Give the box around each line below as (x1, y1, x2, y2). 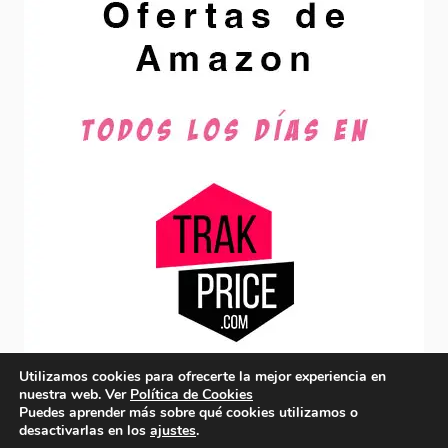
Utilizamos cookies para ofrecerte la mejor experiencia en (19, 367, 386, 386)
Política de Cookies (130, 385, 253, 404)
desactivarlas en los (19, 421, 150, 440)
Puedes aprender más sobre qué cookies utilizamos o (19, 403, 358, 422)
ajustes (150, 421, 196, 440)
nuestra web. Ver (19, 385, 130, 404)
